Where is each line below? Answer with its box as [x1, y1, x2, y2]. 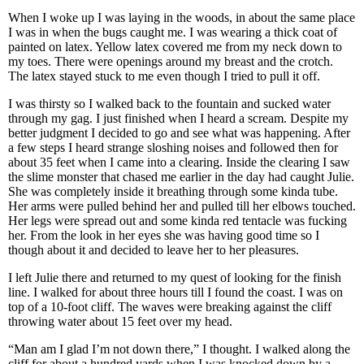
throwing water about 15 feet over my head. [8, 314, 236, 328]
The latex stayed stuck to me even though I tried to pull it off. [8, 69, 323, 83]
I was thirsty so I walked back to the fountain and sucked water [8, 97, 331, 110]
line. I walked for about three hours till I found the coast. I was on [8, 285, 343, 299]
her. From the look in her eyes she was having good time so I [8, 228, 319, 242]
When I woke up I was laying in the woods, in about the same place [8, 11, 355, 24]
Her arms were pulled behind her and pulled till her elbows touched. [8, 199, 356, 213]
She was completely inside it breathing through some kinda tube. [8, 184, 338, 198]
